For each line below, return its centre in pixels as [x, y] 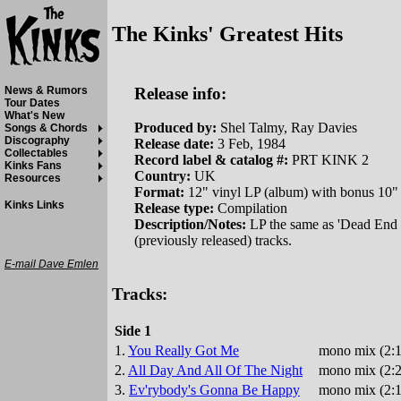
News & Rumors [46, 90]
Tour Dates [32, 103]
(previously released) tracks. [213, 241]
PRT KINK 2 [328, 160]
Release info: [180, 93]
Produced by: [175, 128]
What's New [34, 115]
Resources [33, 178]
